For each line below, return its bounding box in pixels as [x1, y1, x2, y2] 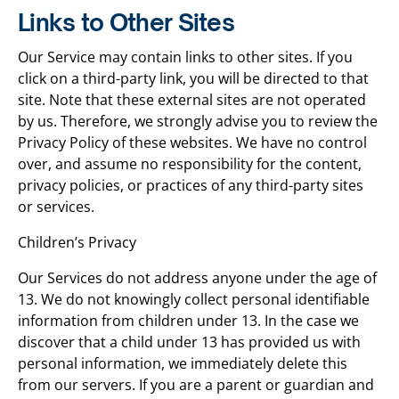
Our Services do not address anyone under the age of [18, 268, 377, 288]
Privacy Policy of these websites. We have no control [18, 133, 367, 152]
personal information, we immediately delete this [18, 354, 347, 373]
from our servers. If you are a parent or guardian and [18, 375, 374, 395]
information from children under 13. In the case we [18, 311, 359, 330]
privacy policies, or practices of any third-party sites [18, 175, 363, 195]
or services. [18, 197, 94, 216]
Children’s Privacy [18, 232, 136, 252]
